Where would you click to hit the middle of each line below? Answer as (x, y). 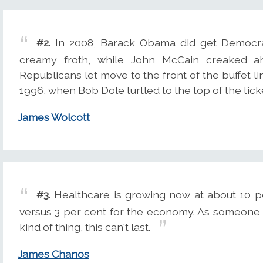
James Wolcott (54, 117)
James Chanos (53, 254)
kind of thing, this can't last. (85, 227)
